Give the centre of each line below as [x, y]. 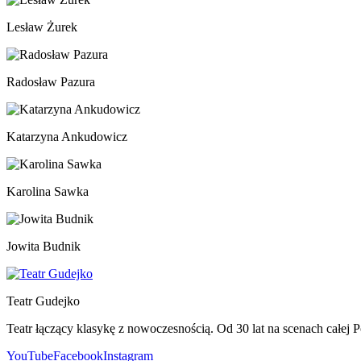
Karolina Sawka [48, 191]
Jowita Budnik [44, 246]
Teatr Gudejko [43, 301]
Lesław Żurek [42, 27]
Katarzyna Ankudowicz [67, 136]
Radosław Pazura [51, 81]
